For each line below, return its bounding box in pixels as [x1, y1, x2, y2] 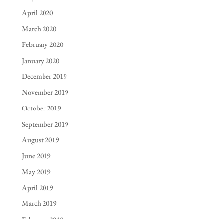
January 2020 [22, 55, 59, 65]
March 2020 [22, 23, 56, 33]
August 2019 [22, 135, 59, 145]
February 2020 [22, 40, 63, 49]
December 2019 [22, 71, 66, 81]
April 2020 [22, 8, 53, 18]
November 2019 [22, 87, 68, 97]
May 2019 [22, 167, 50, 176]
